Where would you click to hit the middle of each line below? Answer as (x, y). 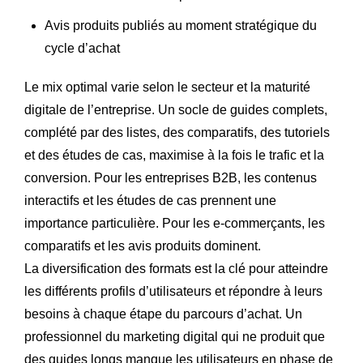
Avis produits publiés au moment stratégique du (181, 26)
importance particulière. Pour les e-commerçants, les (175, 224)
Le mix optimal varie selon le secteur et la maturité (167, 88)
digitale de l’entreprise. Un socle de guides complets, (176, 110)
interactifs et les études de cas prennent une (150, 201)
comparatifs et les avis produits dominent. (143, 246)
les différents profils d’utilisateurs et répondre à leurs (173, 292)
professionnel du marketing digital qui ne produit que (175, 337)
